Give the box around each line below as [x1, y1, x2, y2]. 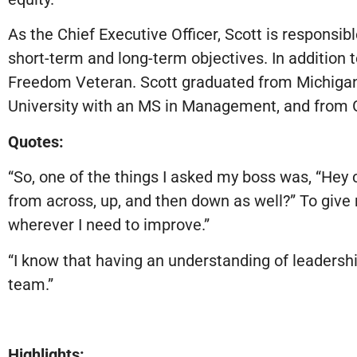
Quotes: [8, 131, 64, 151]
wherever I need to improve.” [8, 215, 210, 235]
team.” [8, 274, 53, 294]
